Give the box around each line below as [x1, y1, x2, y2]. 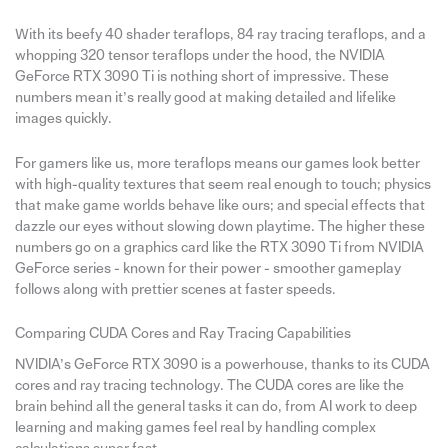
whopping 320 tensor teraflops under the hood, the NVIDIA [14, 48, 385, 64]
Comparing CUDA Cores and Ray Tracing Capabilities [14, 326, 351, 342]
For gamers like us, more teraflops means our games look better [14, 155, 420, 171]
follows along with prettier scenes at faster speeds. [14, 281, 336, 297]
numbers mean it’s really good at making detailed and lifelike [14, 90, 396, 106]
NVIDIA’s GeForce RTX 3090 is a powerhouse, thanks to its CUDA [14, 357, 430, 373]
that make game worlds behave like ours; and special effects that [14, 197, 425, 213]
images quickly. [14, 111, 112, 127]
